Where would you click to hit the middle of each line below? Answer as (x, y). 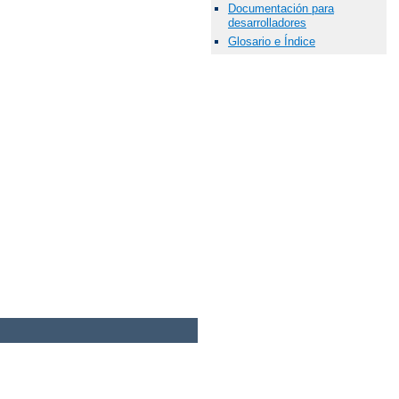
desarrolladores (267, 23)
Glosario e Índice (272, 42)
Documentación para (281, 9)
